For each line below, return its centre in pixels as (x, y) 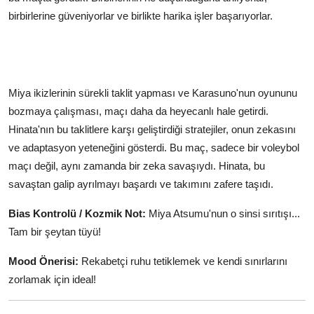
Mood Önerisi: (43, 261)
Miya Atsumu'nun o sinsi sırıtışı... (223, 213)
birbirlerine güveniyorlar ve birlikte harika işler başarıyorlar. (141, 15)
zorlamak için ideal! (52, 279)
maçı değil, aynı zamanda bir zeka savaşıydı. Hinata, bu (137, 165)
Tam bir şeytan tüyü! (55, 231)
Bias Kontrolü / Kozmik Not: (77, 213)
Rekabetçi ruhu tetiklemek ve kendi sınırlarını (183, 261)
